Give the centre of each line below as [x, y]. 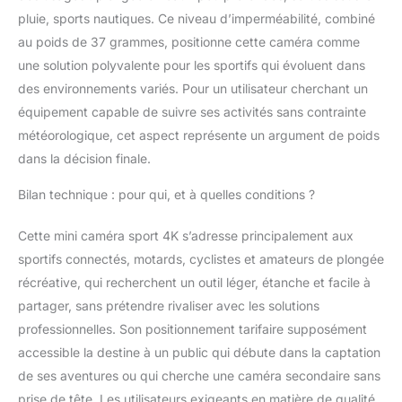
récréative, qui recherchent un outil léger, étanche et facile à [194, 282]
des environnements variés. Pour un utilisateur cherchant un [193, 88]
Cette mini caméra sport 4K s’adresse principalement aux [186, 235]
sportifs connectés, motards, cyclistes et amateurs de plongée [201, 258]
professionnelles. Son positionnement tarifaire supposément [192, 328]
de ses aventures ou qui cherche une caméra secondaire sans [199, 375]
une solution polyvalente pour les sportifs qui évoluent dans [192, 65]
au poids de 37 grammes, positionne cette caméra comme [189, 41]
